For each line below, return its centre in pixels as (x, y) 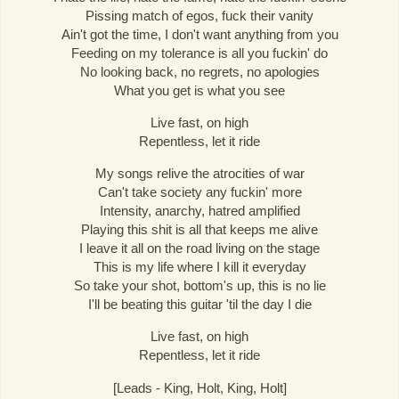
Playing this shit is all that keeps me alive (199, 230)
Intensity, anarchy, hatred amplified (199, 211)
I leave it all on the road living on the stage (199, 248)
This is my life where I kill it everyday (199, 267)
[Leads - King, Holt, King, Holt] (199, 387)
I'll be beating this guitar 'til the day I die (199, 305)
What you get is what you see (199, 90)
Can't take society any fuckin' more (199, 192)
